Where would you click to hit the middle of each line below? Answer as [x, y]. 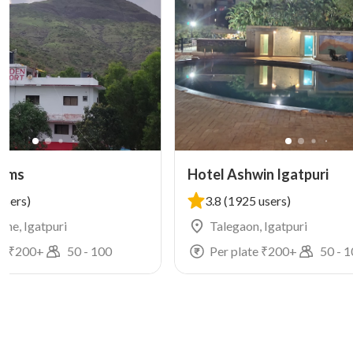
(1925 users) [258, 201]
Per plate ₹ [239, 251]
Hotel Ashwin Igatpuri [258, 174]
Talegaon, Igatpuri [259, 226]
